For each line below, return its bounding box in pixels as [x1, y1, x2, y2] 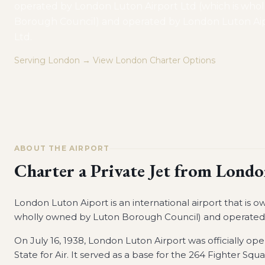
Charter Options [147, 55, 215, 66]
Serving [14, 55, 48, 66]
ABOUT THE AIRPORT [14, 144, 110, 153]
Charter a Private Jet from [14, 159, 216, 182]
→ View [80, 55, 115, 66]
